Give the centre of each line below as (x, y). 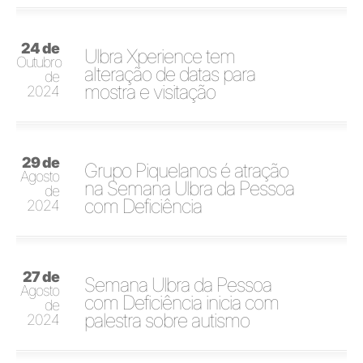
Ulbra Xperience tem (160, 56)
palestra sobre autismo (167, 320)
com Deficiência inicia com (182, 302)
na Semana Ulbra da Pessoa (190, 188)
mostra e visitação (150, 92)
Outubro (39, 62)
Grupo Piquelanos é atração (187, 170)
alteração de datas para (170, 74)
